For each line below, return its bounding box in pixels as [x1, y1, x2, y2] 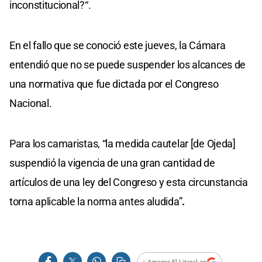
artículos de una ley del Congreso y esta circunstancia [9, 175, 248, 188]
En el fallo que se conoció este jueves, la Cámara [9, 39, 226, 51]
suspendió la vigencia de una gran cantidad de [9, 156, 215, 169]
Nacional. [9, 96, 52, 109]
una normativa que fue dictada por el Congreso [9, 77, 219, 90]
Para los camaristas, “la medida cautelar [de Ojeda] [9, 137, 236, 150]
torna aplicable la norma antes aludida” [9, 195, 182, 208]
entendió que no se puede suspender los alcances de [9, 58, 246, 71]
